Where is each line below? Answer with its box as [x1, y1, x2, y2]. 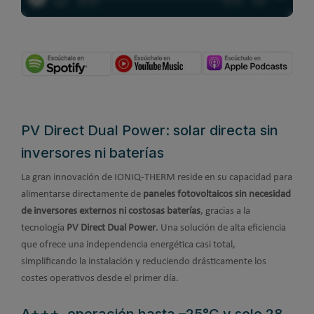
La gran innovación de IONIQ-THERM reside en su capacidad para [21, 172, 292, 183]
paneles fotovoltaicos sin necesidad [143, 189, 291, 200]
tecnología [21, 222, 67, 233]
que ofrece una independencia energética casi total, [21, 239, 235, 250]
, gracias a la [200, 205, 250, 217]
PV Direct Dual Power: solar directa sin [21, 122, 278, 139]
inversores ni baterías [21, 144, 164, 162]
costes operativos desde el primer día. [21, 273, 179, 284]
